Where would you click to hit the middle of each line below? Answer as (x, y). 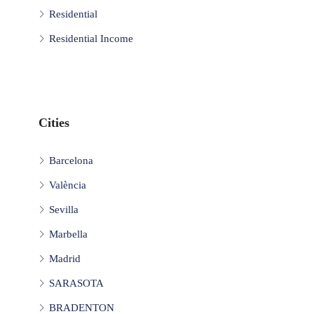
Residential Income (91, 38)
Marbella (68, 234)
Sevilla (64, 209)
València (68, 185)
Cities (54, 122)
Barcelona (71, 160)
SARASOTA (76, 283)
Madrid (65, 258)
